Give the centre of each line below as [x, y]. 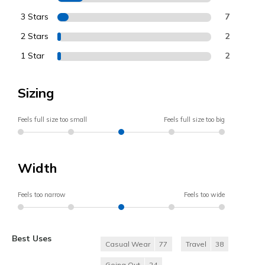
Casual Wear [128, 244]
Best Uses [32, 238]
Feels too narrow [42, 195]
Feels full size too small [52, 120]
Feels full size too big [194, 120]
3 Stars [35, 17]
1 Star [33, 56]
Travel [196, 244]
